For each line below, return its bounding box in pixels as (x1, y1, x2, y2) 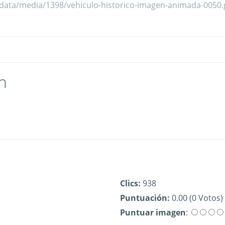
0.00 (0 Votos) (170, 192, 223, 203)
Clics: (120, 178, 141, 189)
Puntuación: (120, 192, 170, 203)
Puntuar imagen (120, 207, 186, 218)
